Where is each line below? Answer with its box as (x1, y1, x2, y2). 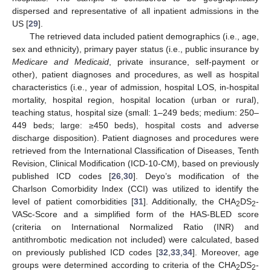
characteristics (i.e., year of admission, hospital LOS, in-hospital (12, 82, 259, 92)
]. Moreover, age (192, 247, 259, 257)
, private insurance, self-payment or (109, 57, 259, 67)
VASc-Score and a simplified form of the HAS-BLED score (12, 209, 259, 219)
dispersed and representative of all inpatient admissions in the (12, 6, 259, 16)
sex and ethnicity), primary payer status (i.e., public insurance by (12, 44, 259, 54)
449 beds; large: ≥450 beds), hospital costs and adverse (12, 120, 259, 130)
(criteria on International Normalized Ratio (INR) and (12, 222, 259, 232)
